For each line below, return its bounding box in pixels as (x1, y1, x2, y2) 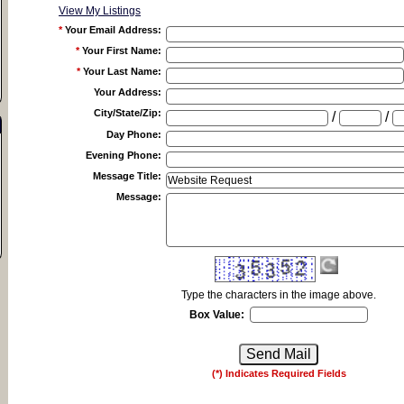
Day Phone (106, 129, 158, 140)
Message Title (93, 170, 158, 181)
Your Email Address (65, 24, 158, 35)
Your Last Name (83, 66, 158, 77)
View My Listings (59, 5, 141, 17)
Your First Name (82, 45, 158, 56)
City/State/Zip (94, 107, 158, 118)
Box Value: (189, 308, 244, 321)
